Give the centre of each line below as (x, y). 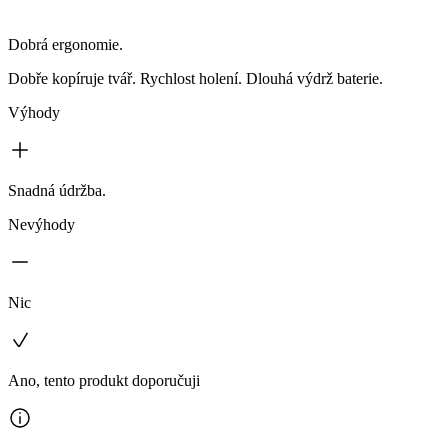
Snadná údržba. (57, 191)
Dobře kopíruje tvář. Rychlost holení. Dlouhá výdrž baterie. (195, 79)
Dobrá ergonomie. (65, 45)
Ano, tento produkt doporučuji (104, 381)
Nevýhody (41, 225)
